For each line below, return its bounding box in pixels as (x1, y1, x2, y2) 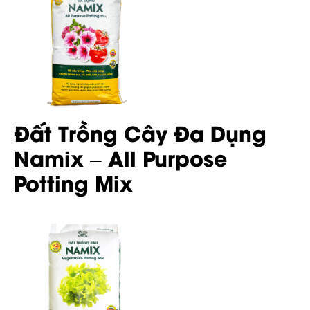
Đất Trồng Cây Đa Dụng (14, 117, 266, 148)
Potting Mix (14, 167, 133, 198)
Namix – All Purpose (14, 142, 227, 173)
